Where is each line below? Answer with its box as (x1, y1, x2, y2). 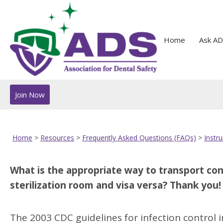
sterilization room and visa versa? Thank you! (10, 179, 221, 192)
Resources (40, 133, 74, 142)
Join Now (15, 90, 45, 100)
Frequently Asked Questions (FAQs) (82, 133, 196, 142)
